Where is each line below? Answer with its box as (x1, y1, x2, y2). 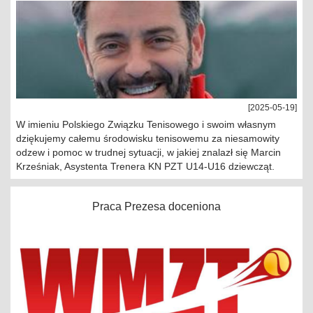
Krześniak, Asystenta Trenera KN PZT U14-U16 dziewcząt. (16, 161, 275, 172)
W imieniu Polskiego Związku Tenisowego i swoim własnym (16, 119, 276, 130)
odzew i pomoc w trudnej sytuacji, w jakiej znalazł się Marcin (16, 147, 281, 158)
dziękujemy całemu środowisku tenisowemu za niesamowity (16, 133, 279, 144)
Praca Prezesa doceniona (92, 201, 221, 212)
